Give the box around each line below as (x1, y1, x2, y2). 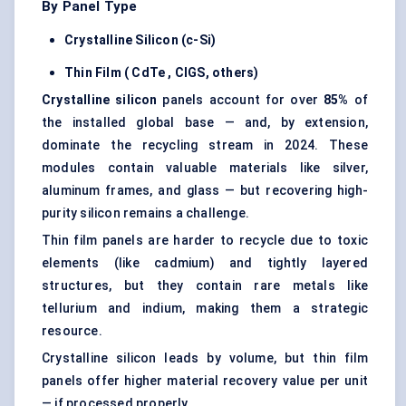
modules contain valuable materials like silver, (42, 160, 368, 176)
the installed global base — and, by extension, (42, 115, 368, 130)
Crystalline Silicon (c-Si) (64, 33, 217, 48)
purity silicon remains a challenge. (42, 206, 249, 221)
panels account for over (157, 92, 324, 108)
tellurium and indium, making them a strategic (42, 301, 368, 316)
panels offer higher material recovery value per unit (42, 373, 368, 389)
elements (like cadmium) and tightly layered (42, 256, 368, 271)
